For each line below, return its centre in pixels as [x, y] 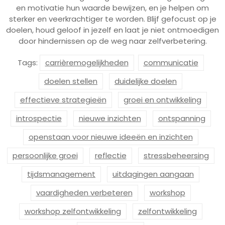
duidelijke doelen [146, 81]
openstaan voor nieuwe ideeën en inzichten [110, 137]
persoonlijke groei [45, 155]
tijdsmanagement [61, 174]
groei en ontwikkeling [162, 99]
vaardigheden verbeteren [84, 192]
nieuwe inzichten [110, 118]
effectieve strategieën [63, 99]
